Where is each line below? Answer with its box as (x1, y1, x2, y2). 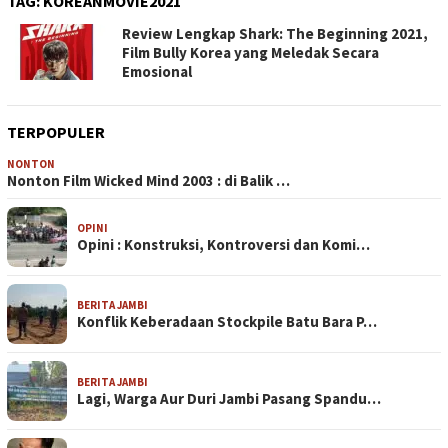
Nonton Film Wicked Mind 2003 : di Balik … (7, 171, 290, 191)
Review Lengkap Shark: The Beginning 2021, (122, 24, 428, 44)
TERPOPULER (7, 122, 105, 143)
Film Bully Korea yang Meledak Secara (122, 43, 379, 63)
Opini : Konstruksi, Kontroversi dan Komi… (77, 235, 370, 255)
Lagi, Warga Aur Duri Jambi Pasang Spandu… (77, 389, 381, 409)
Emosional (122, 62, 192, 82)
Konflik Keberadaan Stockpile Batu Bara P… (77, 312, 377, 332)
